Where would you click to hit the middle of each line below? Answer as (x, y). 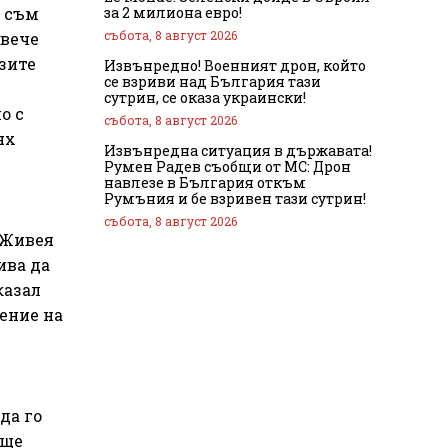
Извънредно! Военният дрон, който (235, 65)
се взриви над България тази (212, 81)
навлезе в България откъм (205, 182)
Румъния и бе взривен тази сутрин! (235, 198)
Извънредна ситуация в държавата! (238, 150)
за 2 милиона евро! (173, 12)
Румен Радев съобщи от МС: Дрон (227, 166)
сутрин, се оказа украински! (205, 97)
